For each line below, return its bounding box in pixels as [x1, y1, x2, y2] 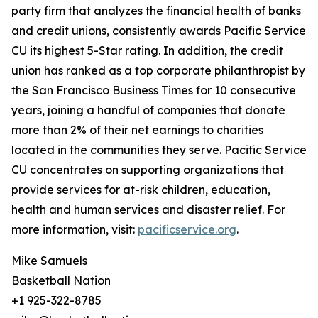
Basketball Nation [11, 273, 111, 288]
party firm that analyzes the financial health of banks [11, 4, 301, 18]
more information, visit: [11, 222, 138, 237]
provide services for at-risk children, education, [11, 182, 270, 197]
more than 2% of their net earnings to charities [11, 123, 263, 138]
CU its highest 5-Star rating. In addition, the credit [11, 43, 283, 58]
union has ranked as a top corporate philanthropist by [11, 63, 305, 78]
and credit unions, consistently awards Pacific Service [11, 23, 306, 38]
